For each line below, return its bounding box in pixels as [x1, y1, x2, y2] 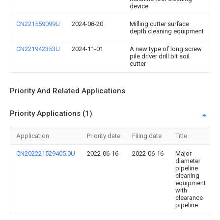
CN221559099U [16, 20, 60, 27]
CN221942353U [16, 45, 60, 53]
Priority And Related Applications [10, 86, 125, 95]
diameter [175, 157, 200, 165]
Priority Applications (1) [10, 109, 92, 118]
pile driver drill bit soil [130, 53, 190, 60]
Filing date [132, 132, 162, 139]
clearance [175, 194, 203, 201]
